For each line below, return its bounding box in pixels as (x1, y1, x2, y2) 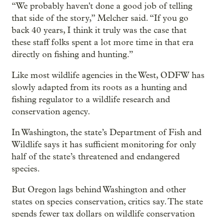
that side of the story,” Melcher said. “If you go (12, 13, 188, 24)
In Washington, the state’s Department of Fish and (12, 127, 201, 138)
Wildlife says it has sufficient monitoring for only (12, 139, 196, 150)
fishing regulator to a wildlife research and (12, 94, 170, 105)
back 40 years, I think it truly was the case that (12, 25, 186, 36)
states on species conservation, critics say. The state (12, 197, 203, 207)
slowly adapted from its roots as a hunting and (12, 82, 187, 93)
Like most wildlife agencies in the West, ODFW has (12, 70, 204, 81)
